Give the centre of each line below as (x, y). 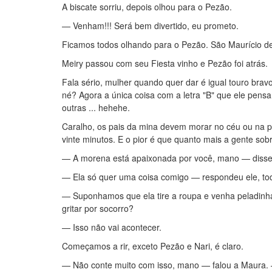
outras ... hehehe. (96, 107)
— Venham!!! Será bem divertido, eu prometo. (150, 25)
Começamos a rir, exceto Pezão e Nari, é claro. (153, 246)
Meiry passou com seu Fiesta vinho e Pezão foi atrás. (165, 63)
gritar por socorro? (98, 208)
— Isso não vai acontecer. (112, 227)
